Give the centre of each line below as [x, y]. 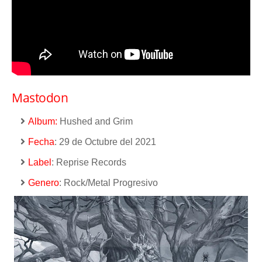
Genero [44, 182]
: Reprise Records [89, 162]
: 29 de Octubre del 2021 [105, 142]
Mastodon [40, 97]
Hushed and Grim [95, 121]
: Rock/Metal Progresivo [108, 182]
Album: [43, 121]
